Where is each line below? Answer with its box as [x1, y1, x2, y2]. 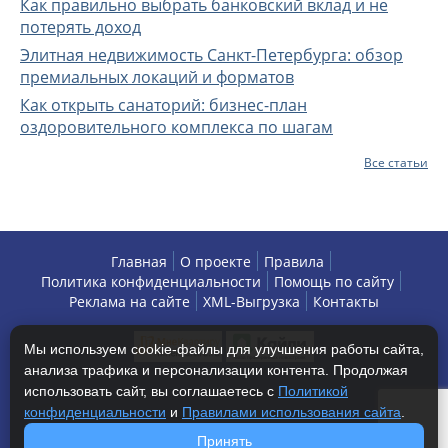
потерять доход [20, 16, 141, 38]
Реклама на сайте [69, 292, 190, 311]
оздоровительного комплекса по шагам [20, 116, 333, 138]
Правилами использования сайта [182, 404, 401, 420]
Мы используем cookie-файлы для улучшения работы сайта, [24, 341, 424, 357]
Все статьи [364, 154, 428, 171]
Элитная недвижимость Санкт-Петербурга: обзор [20, 44, 403, 66]
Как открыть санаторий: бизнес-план [20, 94, 307, 116]
